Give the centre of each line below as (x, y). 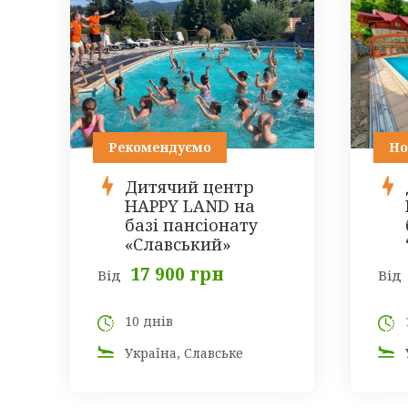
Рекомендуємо (160, 148)
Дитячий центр (189, 187)
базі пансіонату (191, 225)
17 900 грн (177, 275)
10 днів (149, 321)
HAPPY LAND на (190, 206)
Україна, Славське (184, 353)
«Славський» (178, 245)
